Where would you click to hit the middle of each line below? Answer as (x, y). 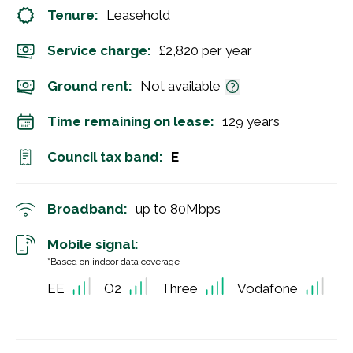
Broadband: (87, 209)
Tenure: (73, 15)
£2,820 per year (206, 50)
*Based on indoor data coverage (113, 262)
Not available (180, 86)
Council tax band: (105, 157)
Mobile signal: (93, 244)
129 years (251, 121)
